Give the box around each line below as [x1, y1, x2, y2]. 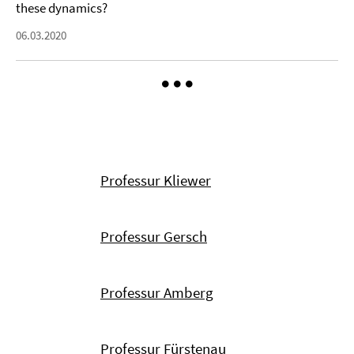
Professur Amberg [100, 283, 213, 302]
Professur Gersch [100, 227, 207, 246]
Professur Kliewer [100, 171, 211, 190]
